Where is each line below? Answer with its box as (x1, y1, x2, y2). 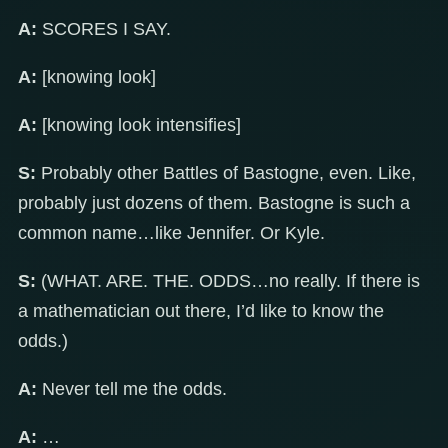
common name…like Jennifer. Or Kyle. (18, 223, 325, 244)
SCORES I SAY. (37, 19, 171, 40)
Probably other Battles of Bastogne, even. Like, (36, 163, 416, 184)
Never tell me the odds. (37, 379, 227, 400)
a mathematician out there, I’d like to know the (18, 301, 384, 322)
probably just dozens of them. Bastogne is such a (18, 193, 410, 214)
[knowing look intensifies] (37, 115, 241, 136)
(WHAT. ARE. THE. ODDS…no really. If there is (36, 271, 420, 292)
